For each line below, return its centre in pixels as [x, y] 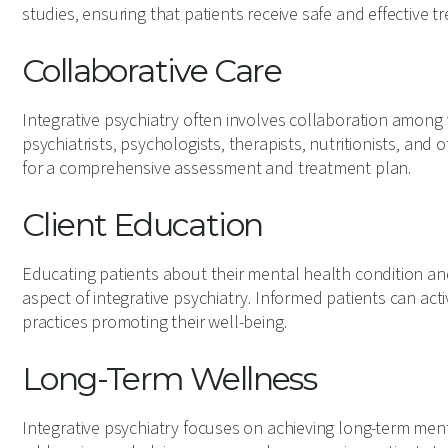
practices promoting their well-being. [154, 322]
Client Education [142, 224]
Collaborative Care [152, 70]
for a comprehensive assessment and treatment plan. [217, 168]
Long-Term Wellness [169, 378]
